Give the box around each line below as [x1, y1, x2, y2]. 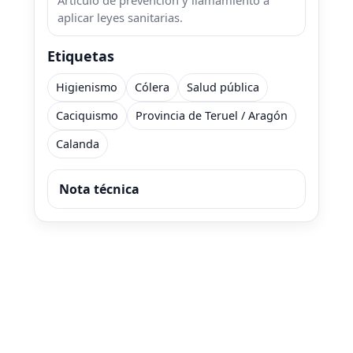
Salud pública [187, 80, 259, 95]
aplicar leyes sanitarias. [58, 9, 183, 26]
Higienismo [56, 80, 117, 95]
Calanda [56, 136, 99, 152]
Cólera [135, 80, 169, 95]
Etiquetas [47, 46, 114, 66]
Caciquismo [56, 108, 118, 124]
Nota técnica [59, 180, 139, 199]
